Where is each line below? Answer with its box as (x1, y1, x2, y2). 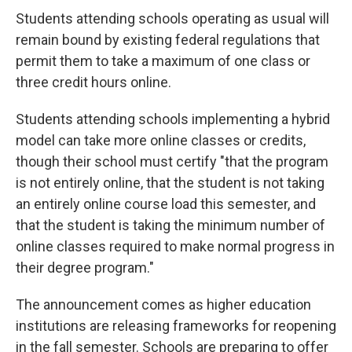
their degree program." (16, 259, 154, 277)
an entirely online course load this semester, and (16, 196, 316, 213)
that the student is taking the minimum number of (16, 217, 325, 234)
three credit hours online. (16, 74, 171, 91)
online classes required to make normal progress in (16, 238, 335, 255)
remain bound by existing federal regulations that (16, 31, 320, 49)
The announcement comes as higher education (16, 296, 311, 313)
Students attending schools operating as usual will (16, 10, 329, 27)
